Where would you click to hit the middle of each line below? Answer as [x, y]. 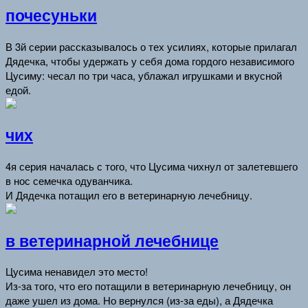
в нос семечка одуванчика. [69, 181]
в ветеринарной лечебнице [112, 240]
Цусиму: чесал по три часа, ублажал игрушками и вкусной [144, 75]
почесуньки [51, 15]
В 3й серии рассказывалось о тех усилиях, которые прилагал [151, 46]
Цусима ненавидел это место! [77, 272]
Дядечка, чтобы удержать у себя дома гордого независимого [150, 60]
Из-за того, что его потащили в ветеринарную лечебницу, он [148, 286]
